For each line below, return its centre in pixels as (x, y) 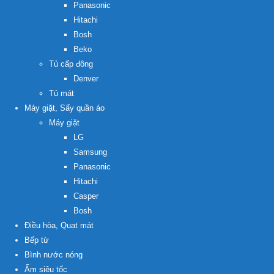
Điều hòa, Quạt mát (59, 226)
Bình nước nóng (54, 255)
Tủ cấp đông (71, 64)
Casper (86, 196)
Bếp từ (37, 240)
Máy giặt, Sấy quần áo (65, 108)
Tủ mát (61, 94)
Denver (86, 79)
